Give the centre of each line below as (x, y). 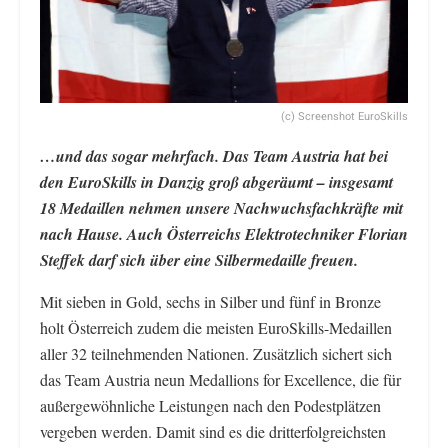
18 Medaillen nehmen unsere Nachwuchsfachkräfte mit (221, 207)
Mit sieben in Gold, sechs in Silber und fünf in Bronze (210, 301)
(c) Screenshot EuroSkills (344, 116)
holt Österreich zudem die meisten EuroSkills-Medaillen (216, 327)
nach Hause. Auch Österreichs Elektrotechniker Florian (224, 233)
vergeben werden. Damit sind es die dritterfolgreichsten (213, 431)
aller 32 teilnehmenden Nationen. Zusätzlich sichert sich (216, 353)
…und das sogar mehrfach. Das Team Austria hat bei (214, 155)
